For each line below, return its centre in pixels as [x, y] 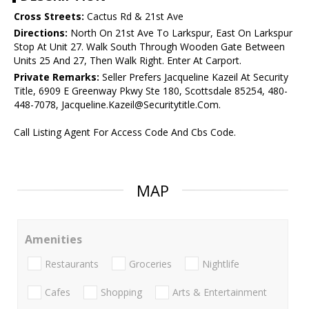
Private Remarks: [57, 77]
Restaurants [72, 263]
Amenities [53, 240]
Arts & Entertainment [220, 292]
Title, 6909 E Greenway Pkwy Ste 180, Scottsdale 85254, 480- [151, 91]
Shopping [121, 292]
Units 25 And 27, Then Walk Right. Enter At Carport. [128, 61]
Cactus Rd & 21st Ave [134, 17]
